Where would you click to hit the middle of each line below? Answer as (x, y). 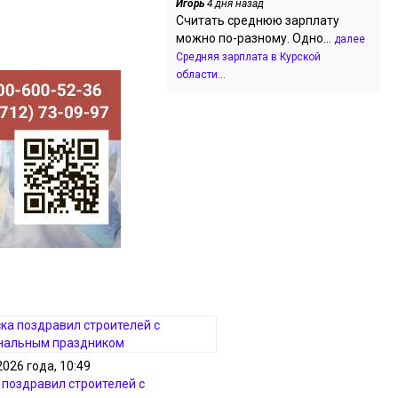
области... (201, 75)
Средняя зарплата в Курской (248, 57)
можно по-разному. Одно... (255, 38)
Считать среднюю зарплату (258, 20)
